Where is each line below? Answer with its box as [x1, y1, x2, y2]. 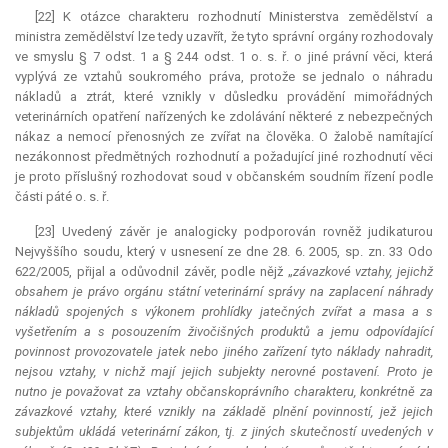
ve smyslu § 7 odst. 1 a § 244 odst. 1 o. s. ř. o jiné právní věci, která [15, 49, 433, 65]
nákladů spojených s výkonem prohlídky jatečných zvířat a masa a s [15, 304, 433, 320]
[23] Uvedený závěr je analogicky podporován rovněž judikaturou [35, 224, 433, 240]
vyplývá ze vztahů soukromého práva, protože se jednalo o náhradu [15, 69, 433, 85]
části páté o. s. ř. [15, 189, 109, 205]
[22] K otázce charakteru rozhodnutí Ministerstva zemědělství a [35, 9, 433, 25]
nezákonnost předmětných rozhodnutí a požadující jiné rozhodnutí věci [15, 149, 433, 165]
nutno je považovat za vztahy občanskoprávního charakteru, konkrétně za [15, 384, 433, 400]
